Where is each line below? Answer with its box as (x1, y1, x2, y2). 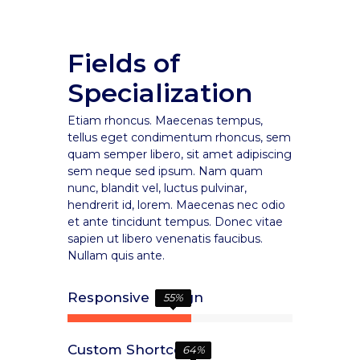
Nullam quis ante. (67, 248, 165, 263)
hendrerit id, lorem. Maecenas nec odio (67, 198, 285, 212)
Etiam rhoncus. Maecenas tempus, (67, 113, 263, 128)
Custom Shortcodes (67, 342, 208, 358)
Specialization (67, 77, 252, 108)
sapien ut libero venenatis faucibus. (67, 231, 263, 246)
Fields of (67, 47, 180, 79)
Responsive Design (67, 289, 203, 305)
